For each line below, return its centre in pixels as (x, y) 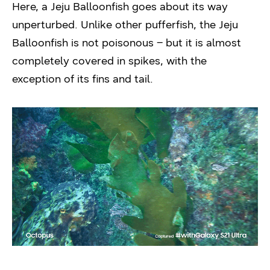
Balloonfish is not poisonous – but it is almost (127, 43)
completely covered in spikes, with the (109, 61)
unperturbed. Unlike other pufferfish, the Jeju (125, 25)
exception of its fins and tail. (83, 79)
